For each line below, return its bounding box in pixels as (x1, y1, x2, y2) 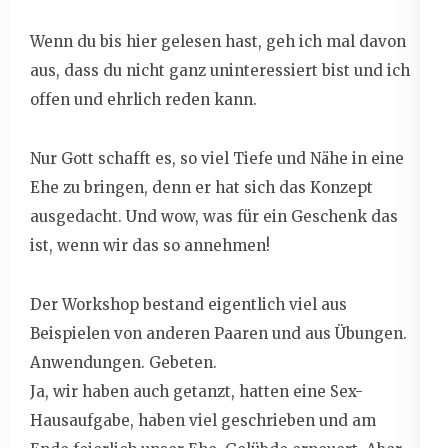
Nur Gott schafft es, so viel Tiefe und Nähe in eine (30, 148, 404, 168)
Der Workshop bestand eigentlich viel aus (30, 294, 347, 314)
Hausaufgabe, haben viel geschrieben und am (30, 410, 376, 430)
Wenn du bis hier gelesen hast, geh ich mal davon (30, 31, 406, 51)
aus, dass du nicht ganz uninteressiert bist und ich (30, 60, 410, 80)
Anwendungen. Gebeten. (30, 352, 217, 372)
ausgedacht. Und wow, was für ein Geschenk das (30, 206, 398, 226)
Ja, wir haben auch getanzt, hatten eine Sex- (30, 381, 363, 401)
